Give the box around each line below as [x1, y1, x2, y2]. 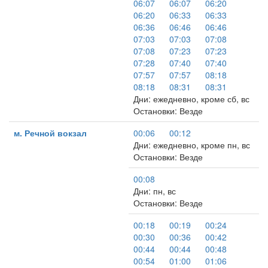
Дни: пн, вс [133, 185, 176, 197]
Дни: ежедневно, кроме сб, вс [133, 93, 249, 105]
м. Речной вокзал [14, 127, 87, 139]
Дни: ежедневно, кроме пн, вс [133, 139, 250, 151]
